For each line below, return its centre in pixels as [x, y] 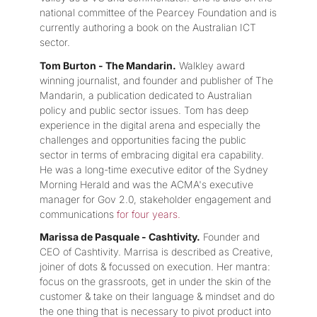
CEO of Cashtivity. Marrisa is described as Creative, [156, 251]
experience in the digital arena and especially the [150, 125]
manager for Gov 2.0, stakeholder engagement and [155, 199]
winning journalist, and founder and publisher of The [156, 80]
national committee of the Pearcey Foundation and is [158, 13]
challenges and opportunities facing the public [143, 139]
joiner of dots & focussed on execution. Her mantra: [155, 266]
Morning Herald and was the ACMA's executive [146, 184]
